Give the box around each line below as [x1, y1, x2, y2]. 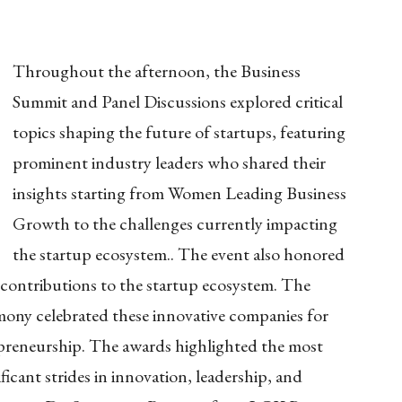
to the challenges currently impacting [74, 212, 337, 236]
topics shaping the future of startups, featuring [13, 120, 345, 144]
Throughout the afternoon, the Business [13, 59, 301, 83]
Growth [13, 212, 74, 236]
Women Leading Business [168, 181, 346, 205]
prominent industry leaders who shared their [13, 151, 326, 175]
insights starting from [13, 181, 168, 205]
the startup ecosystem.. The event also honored [13, 242, 345, 267]
